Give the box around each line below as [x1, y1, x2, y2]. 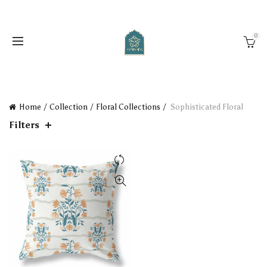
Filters [9, 119, 39, 131]
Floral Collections [96, 103, 160, 111]
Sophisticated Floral [169, 103, 243, 111]
